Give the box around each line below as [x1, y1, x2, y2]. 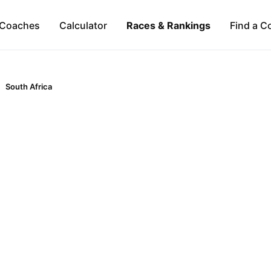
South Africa [5, 82, 52, 91]
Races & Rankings [126, 19, 211, 31]
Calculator [59, 19, 107, 31]
